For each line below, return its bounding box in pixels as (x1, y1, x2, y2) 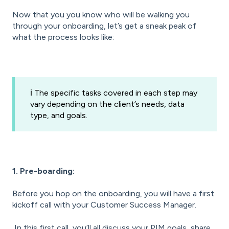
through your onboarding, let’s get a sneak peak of (12, 21, 196, 31)
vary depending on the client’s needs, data (30, 99, 185, 109)
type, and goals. (30, 110, 87, 121)
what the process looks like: (12, 32, 114, 42)
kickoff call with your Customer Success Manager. (12, 200, 196, 210)
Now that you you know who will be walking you (12, 10, 190, 20)
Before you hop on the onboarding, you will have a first (12, 189, 214, 199)
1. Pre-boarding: (12, 166, 75, 176)
